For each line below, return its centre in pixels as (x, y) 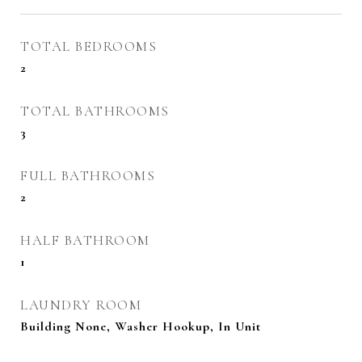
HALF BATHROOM (85, 240)
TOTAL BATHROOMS (95, 111)
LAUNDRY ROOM (81, 305)
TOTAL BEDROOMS (88, 46)
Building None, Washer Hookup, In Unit (141, 326)
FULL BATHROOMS (88, 176)
